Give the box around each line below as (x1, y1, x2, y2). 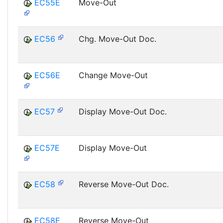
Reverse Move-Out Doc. (79, 179, 169, 189)
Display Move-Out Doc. (79, 107, 167, 116)
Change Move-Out (79, 70, 148, 80)
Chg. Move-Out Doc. (79, 34, 156, 44)
